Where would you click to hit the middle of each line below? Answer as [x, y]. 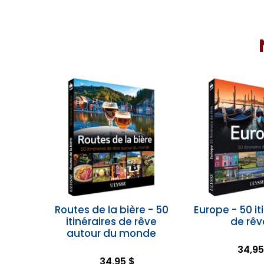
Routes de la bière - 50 [111, 210]
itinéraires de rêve [111, 222]
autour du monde [111, 233]
